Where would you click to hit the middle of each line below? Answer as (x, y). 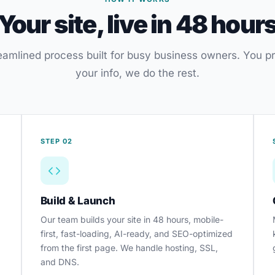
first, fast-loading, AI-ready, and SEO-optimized (136, 234)
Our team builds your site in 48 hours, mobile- (132, 219)
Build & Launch (78, 201)
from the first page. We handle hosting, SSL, (129, 248)
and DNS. (60, 262)
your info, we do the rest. (137, 73)
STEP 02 (56, 141)
